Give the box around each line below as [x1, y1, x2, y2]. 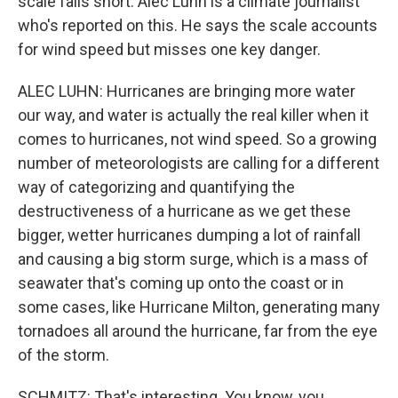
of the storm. [18, 345, 109, 364]
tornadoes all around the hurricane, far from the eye [18, 321, 378, 340]
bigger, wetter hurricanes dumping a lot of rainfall [18, 225, 361, 244]
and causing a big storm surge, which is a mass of [18, 249, 369, 268]
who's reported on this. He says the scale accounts [18, 15, 378, 35]
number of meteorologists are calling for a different [18, 153, 379, 172]
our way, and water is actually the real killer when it [18, 105, 369, 124]
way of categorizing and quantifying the [18, 177, 295, 196]
